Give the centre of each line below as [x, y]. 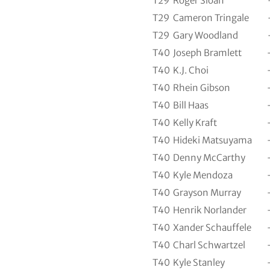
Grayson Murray [207, 192]
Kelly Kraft [195, 122]
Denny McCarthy [209, 157]
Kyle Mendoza [203, 175]
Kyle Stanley [199, 262]
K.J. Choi [191, 70]
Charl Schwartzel [209, 245]
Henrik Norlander [210, 210]
